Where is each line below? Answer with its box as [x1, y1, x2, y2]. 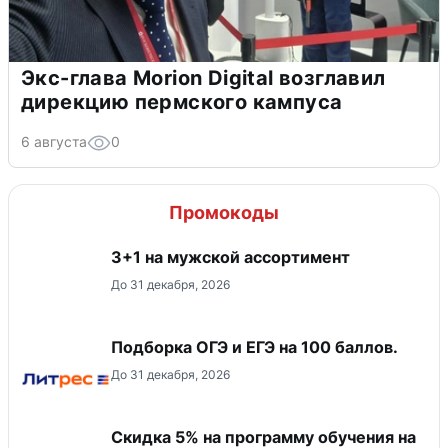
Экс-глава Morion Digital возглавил [21, 66, 386, 91]
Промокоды [169, 202, 279, 224]
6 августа [21, 133, 87, 151]
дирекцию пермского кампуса [21, 90, 343, 115]
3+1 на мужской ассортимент [111, 247, 350, 268]
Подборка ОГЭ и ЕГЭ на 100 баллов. [111, 337, 398, 358]
